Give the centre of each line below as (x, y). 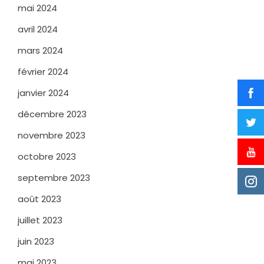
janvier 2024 (43, 93)
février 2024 (43, 71)
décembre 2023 (52, 114)
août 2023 (39, 199)
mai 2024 (37, 8)
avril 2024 (38, 29)
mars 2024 (40, 50)
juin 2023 (36, 241)
